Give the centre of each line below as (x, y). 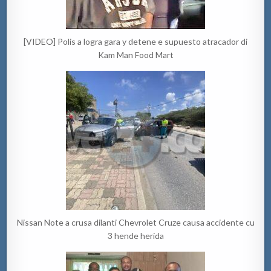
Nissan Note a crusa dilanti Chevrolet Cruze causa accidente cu (135, 223)
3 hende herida (135, 236)
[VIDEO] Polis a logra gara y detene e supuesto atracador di (135, 42)
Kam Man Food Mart (135, 55)
